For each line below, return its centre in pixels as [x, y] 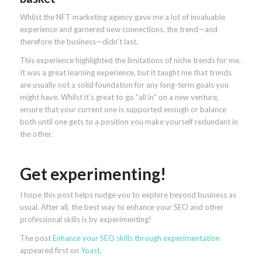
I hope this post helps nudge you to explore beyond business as [128, 194]
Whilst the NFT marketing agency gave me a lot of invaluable [122, 17]
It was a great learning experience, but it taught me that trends [125, 72]
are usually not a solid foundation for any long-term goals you [124, 85]
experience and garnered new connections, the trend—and [118, 29]
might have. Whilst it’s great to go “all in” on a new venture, [119, 97]
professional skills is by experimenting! [85, 219]
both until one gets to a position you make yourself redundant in [129, 121]
